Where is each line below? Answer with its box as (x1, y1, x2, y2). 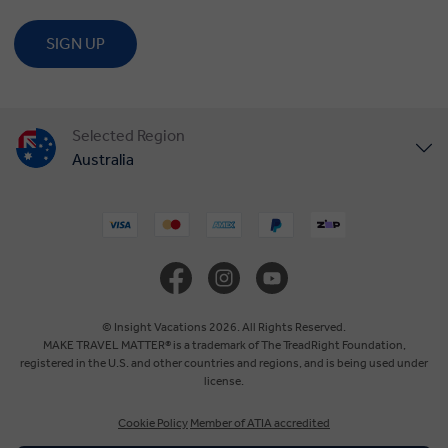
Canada (72, 304, 125, 324)
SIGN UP (45, 34, 105, 54)
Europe (72, 361, 123, 381)
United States (72, 190, 168, 210)
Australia (72, 150, 134, 170)
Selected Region (72, 126, 185, 146)
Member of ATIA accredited (190, 415, 330, 430)
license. (204, 373, 244, 388)
